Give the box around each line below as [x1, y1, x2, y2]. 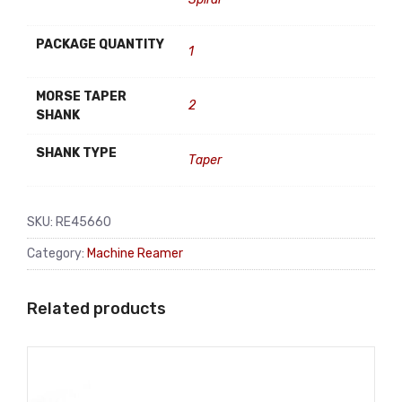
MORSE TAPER [36, 89, 127, 104]
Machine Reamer [87, 245, 183, 261]
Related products [27, 298, 166, 319]
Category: [27, 245, 87, 261]
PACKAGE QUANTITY [36, 37, 164, 52]
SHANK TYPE [36, 145, 117, 161]
